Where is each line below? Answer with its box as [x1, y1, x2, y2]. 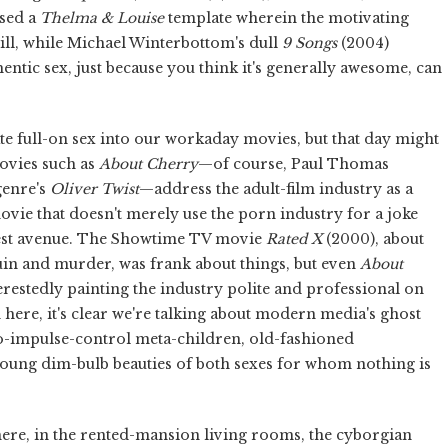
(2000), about [322, 229, 424, 248]
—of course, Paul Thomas [198, 154, 389, 173]
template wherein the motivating [164, 8, 409, 27]
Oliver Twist [50, 179, 139, 198]
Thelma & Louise [40, 8, 164, 27]
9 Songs [282, 33, 337, 52]
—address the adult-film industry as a [139, 179, 413, 198]
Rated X [266, 229, 322, 248]
